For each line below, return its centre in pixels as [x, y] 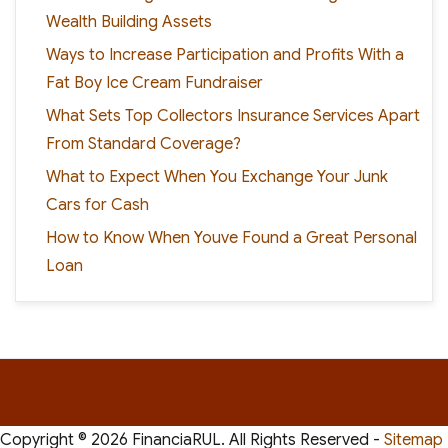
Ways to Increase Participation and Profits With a [224, 54]
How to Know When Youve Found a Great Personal [231, 237]
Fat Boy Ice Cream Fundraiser [154, 82]
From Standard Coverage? [143, 143]
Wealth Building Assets [128, 21]
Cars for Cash [97, 204]
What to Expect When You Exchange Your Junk [216, 176]
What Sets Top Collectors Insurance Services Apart [232, 115]
